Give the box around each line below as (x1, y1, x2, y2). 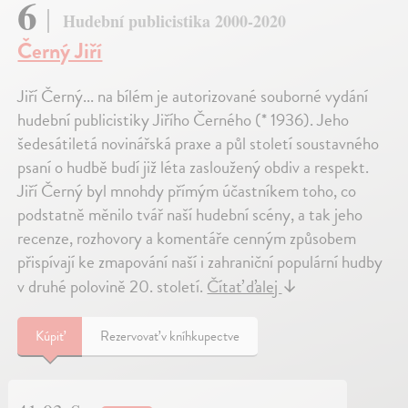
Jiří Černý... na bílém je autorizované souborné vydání (17, 83, 369, 110)
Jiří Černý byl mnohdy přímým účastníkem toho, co (17, 178, 357, 205)
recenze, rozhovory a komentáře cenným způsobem (17, 225, 357, 252)
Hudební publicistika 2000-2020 (63, 9, 287, 34)
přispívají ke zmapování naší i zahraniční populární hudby (17, 249, 383, 276)
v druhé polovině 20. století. (17, 273, 208, 301)
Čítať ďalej (207, 273, 282, 301)
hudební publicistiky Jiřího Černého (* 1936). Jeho (17, 107, 350, 134)
